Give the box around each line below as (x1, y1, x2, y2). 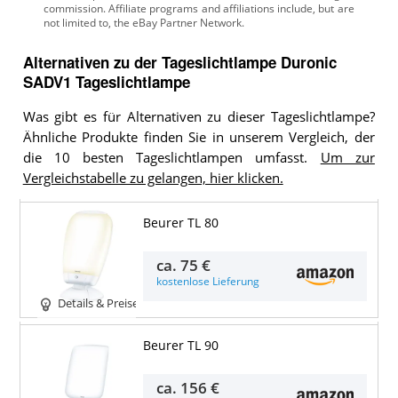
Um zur (320, 148, 375, 166)
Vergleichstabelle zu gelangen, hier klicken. (22, 169, 283, 187)
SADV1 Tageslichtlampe (22, 70, 190, 92)
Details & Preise (57, 296, 139, 312)
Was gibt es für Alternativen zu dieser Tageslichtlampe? (22, 107, 375, 125)
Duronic (280, 51, 337, 73)
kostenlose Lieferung (156, 275, 260, 289)
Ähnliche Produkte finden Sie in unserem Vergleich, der (22, 128, 375, 146)
